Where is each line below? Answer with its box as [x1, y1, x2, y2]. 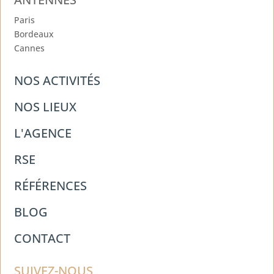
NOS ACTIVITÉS [14, 72, 101, 89]
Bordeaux [14, 28, 54, 40]
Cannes [14, 42, 45, 54]
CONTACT [14, 229, 71, 246]
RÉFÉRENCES [14, 177, 87, 194]
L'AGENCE [14, 124, 72, 141]
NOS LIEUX [14, 98, 77, 115]
